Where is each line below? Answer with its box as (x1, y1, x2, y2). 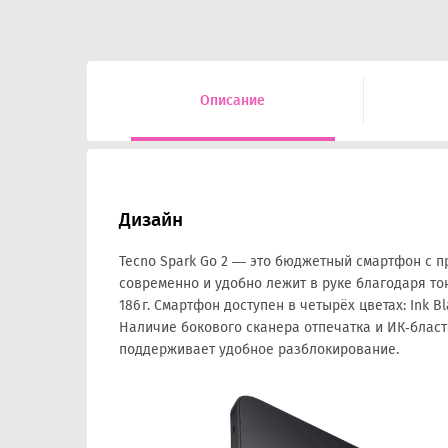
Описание (200, 92, 266, 109)
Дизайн (119, 209, 183, 231)
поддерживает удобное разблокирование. (119, 341, 399, 358)
